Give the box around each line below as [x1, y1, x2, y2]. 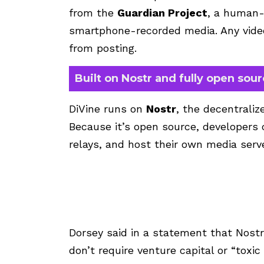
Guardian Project [117, 6, 207, 19]
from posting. [69, 42, 137, 55]
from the [69, 6, 117, 19]
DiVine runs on [69, 103, 146, 115]
